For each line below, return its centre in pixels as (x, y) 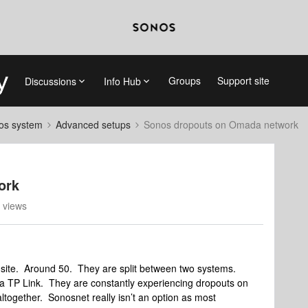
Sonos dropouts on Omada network (221, 124)
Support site (243, 80)
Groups (184, 80)
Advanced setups (93, 124)
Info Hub (122, 81)
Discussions (50, 81)
